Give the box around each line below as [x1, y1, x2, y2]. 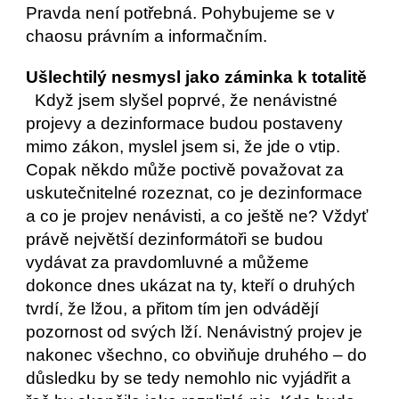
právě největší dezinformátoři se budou [26, 230, 324, 248]
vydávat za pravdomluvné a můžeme [26, 253, 310, 272]
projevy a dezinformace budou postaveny [26, 114, 344, 133]
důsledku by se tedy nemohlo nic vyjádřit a [26, 369, 352, 387]
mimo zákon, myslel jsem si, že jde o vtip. [26, 137, 341, 156]
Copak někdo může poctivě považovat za [26, 160, 345, 179]
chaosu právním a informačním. [26, 27, 268, 45]
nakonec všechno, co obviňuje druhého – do [26, 346, 368, 364]
